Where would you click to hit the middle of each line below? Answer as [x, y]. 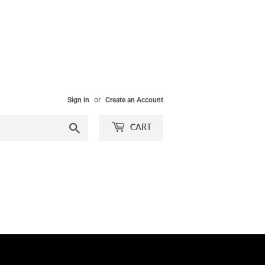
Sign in [78, 100]
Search [93, 126]
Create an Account [134, 100]
